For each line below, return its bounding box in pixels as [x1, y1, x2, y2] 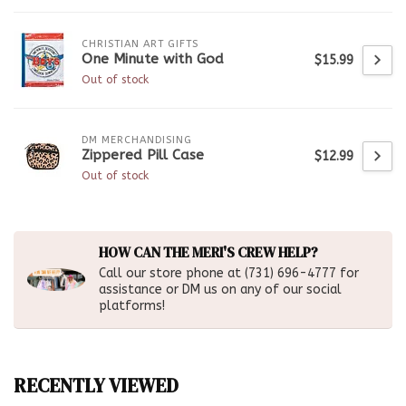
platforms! [99, 298, 165, 314]
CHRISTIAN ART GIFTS [82, 37, 198, 50]
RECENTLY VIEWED [14, 372, 179, 400]
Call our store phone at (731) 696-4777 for [99, 266, 359, 282]
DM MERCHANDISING [82, 133, 192, 146]
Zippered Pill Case [82, 146, 204, 163]
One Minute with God [82, 50, 224, 67]
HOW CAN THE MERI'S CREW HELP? [99, 243, 318, 263]
